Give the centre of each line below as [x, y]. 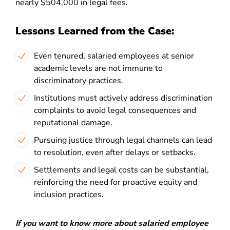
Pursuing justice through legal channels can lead [123, 140]
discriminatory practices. [79, 81]
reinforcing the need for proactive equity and [116, 182]
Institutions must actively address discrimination [123, 98]
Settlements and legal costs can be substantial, [121, 170]
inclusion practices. [69, 195]
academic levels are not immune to [98, 68]
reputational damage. [73, 123]
